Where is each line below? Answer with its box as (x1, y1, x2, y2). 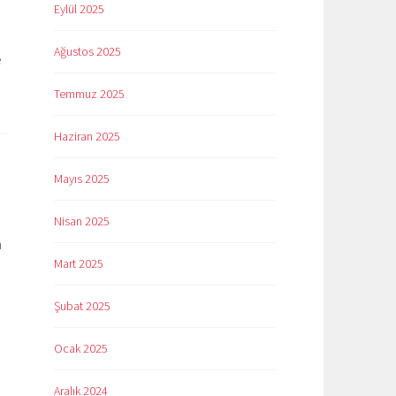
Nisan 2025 (54, 212, 110, 229)
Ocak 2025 (54, 339, 108, 356)
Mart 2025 (54, 255, 103, 271)
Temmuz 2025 (54, 86, 125, 103)
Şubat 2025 (54, 297, 110, 314)
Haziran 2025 (54, 128, 120, 145)
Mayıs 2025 (54, 171, 110, 187)
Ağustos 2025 (54, 43, 121, 60)
